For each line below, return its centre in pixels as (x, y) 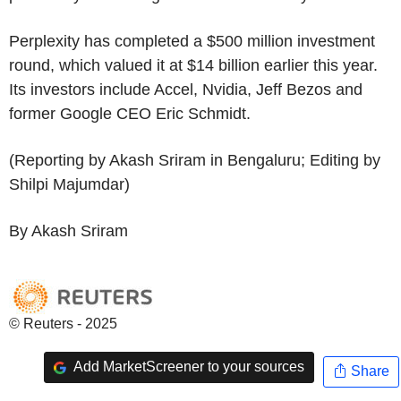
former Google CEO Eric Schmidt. (132, 113)
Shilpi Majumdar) (69, 184)
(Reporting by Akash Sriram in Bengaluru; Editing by (195, 160)
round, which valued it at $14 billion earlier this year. (193, 65)
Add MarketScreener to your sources (187, 367)
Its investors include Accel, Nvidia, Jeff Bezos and (186, 89)
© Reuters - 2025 (63, 323)
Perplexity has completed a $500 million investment (192, 41)
